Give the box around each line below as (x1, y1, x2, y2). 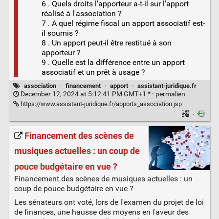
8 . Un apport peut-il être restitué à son (41, 38, 172, 47)
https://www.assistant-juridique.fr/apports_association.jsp (19, 100, 182, 108)
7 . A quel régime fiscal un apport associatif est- (41, 18, 205, 28)
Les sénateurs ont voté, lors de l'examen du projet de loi (14, 197, 204, 207)
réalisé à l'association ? (41, 8, 122, 18)
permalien (155, 90, 185, 98)
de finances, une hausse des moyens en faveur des (14, 207, 189, 217)
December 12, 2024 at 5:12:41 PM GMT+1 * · (19, 90, 155, 98)
